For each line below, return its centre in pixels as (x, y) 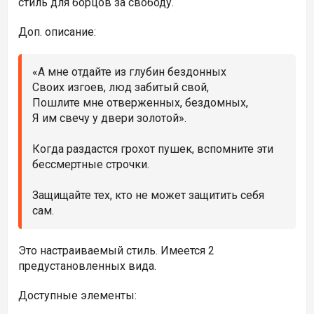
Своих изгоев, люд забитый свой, (121, 87)
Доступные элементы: (77, 295)
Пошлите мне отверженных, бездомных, (140, 103)
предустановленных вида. (87, 266)
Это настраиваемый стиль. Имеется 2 (116, 251)
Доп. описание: (57, 32)
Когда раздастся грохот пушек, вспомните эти (153, 149)
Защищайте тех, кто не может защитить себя (148, 195)
